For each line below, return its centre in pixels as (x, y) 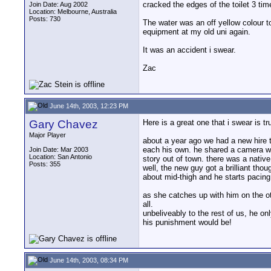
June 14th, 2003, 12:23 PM (88, 106)
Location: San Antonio (60, 157)
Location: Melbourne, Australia (73, 11)
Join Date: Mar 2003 (59, 149)
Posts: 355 (45, 164)
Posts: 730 (45, 19)
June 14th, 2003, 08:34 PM (88, 260)
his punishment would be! (187, 222)
